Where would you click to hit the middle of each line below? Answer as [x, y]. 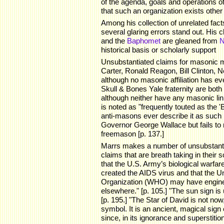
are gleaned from [190, 41]
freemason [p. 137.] [132, 134]
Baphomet [144, 41]
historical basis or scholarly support [158, 50]
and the [114, 41]
